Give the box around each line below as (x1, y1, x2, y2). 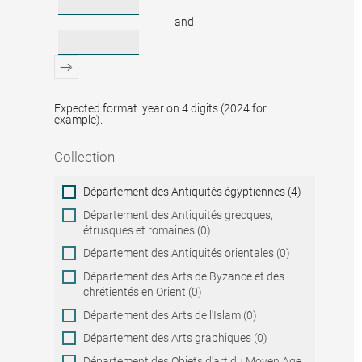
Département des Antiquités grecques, (83, 208, 274, 221)
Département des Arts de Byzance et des (83, 269, 285, 283)
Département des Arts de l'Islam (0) (83, 308, 258, 322)
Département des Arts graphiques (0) (83, 331, 268, 345)
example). (54, 112, 103, 126)
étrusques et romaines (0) (83, 223, 212, 237)
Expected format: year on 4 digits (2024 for (54, 101, 267, 115)
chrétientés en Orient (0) (83, 284, 203, 298)
